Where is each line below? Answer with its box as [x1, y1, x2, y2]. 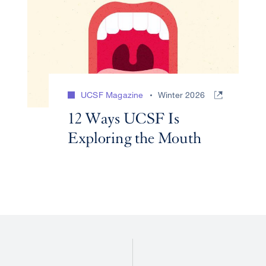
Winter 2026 [157, 89, 205, 100]
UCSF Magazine [80, 89, 144, 100]
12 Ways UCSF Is [67, 109, 179, 128]
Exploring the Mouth [67, 128, 202, 148]
